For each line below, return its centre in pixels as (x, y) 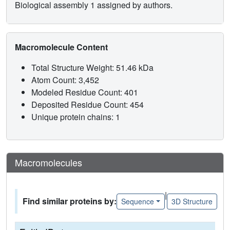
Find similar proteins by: (70, 201)
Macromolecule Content (62, 47)
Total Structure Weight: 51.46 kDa (93, 68)
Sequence (138, 201)
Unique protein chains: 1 (76, 117)
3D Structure (192, 201)
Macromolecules (49, 162)
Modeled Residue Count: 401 (86, 92)
